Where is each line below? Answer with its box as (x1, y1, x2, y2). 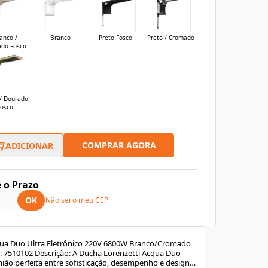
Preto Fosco (99, 33, 133, 42)
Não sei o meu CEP (45, 195, 108, 206)
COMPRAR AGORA (81, 139, 156, 151)
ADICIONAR (5, 139, 53, 151)
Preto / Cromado (147, 33, 195, 42)
